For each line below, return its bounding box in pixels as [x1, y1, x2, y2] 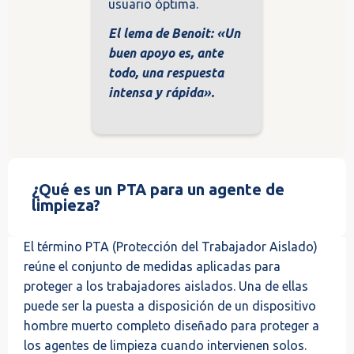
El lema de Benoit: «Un [108, 25, 240, 40]
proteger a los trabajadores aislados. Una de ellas [24, 278, 308, 293]
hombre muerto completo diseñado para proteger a [24, 318, 319, 333]
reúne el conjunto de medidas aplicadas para [24, 258, 281, 273]
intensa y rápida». [108, 85, 214, 100]
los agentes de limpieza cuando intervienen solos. [24, 337, 307, 352]
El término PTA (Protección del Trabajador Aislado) [24, 239, 318, 254]
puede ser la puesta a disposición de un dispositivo [24, 298, 316, 313]
